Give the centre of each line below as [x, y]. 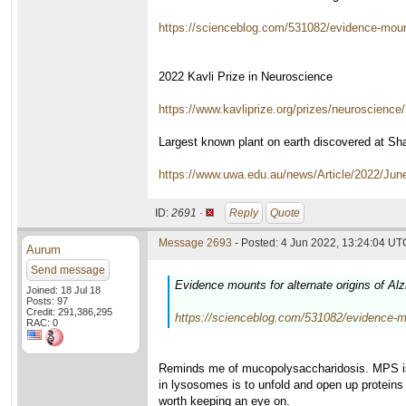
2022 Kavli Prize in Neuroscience [246, 77]
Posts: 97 [47, 301]
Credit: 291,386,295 [69, 312]
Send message [68, 270]
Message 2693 [195, 243]
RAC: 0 [42, 323]
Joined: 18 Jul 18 [63, 290]
